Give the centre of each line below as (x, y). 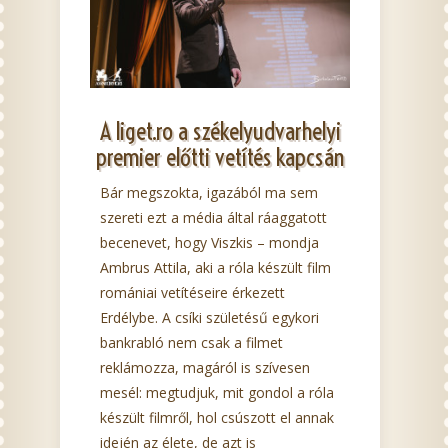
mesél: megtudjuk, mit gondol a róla (217, 393)
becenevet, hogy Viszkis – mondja (209, 243)
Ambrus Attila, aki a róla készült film (215, 268)
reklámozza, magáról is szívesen (205, 368)
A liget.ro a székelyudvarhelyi (220, 131)
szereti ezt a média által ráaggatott (213, 218)
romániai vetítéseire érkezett (192, 293)
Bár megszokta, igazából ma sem (209, 193)
